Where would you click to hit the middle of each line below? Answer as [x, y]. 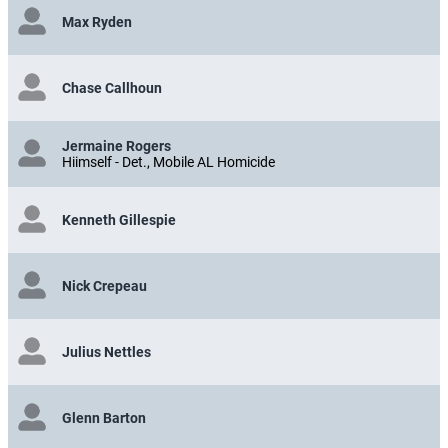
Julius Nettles [106, 351]
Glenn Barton [104, 417]
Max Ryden [97, 21]
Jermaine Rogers [116, 145]
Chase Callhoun [112, 87]
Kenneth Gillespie [119, 219]
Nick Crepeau [104, 285]
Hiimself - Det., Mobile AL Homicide [168, 161]
